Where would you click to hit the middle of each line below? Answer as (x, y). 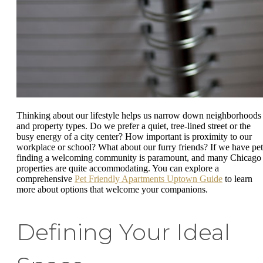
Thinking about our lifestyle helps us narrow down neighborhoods (139, 115)
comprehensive (45, 178)
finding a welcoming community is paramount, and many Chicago (139, 157)
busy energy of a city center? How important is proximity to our (134, 136)
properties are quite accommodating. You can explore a (118, 168)
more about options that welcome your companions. (112, 189)
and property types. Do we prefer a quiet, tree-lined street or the (134, 126)
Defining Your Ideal (123, 232)
